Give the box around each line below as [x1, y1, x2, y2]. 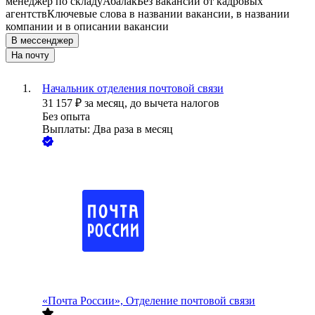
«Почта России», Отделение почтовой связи [42, 295, 255, 307]
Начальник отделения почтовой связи [42, 82, 224, 95]
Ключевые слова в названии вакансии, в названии [47, 8, 290, 20]
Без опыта [42, 110, 90, 123]
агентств [6, 8, 47, 20]
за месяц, [84, 97, 130, 110]
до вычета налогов [130, 97, 219, 110]
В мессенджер [11, 35, 73, 46]
